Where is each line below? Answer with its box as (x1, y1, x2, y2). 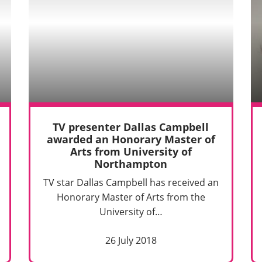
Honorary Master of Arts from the (56, 191, 205, 204)
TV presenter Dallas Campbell (53, 120, 209, 135)
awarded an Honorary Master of (46, 132, 215, 147)
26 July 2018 (105, 234, 157, 247)
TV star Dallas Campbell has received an (43, 176, 219, 189)
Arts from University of (70, 144, 192, 159)
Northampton (94, 157, 168, 171)
